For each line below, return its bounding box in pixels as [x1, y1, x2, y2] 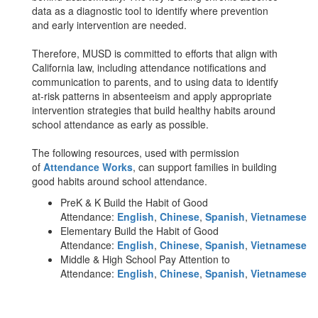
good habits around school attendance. [32, 174, 210, 188]
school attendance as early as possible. [32, 117, 212, 131]
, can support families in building [133, 160, 277, 174]
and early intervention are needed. [32, 18, 190, 32]
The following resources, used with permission [32, 146, 239, 160]
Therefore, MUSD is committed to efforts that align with [32, 46, 278, 60]
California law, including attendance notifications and [32, 60, 266, 75]
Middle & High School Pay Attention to [60, 252, 230, 266]
